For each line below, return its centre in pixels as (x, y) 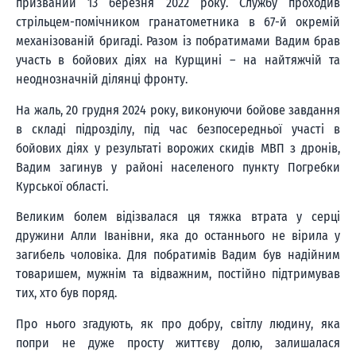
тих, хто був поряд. (66, 293)
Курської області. (62, 186)
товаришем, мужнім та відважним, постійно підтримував (178, 274)
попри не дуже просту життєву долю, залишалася (178, 342)
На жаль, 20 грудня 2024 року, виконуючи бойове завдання (178, 110)
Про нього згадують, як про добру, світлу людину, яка (178, 323)
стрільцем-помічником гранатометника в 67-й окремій (178, 22)
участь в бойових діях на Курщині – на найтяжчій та (178, 60)
